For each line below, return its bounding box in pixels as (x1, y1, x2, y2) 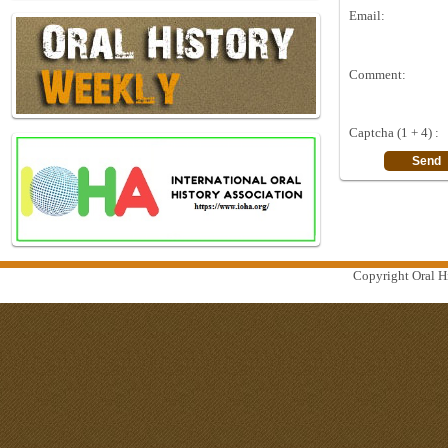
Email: (349, 8, 385, 23)
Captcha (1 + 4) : (349, 125, 439, 140)
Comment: (349, 67, 406, 82)
